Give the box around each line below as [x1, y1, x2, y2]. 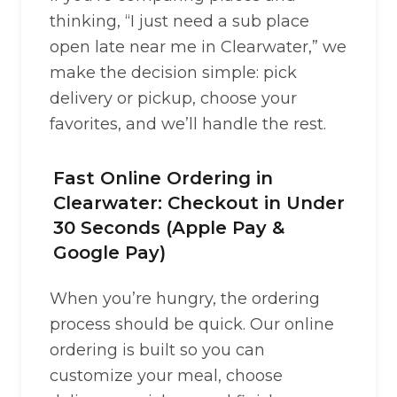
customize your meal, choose [50, 366, 283, 385]
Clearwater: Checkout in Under [53, 192, 345, 214]
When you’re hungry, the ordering [50, 289, 320, 308]
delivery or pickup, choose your [50, 89, 297, 108]
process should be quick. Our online [50, 315, 334, 334]
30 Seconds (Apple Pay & [53, 217, 284, 238]
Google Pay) [53, 242, 166, 263]
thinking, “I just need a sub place [50, 12, 309, 31]
